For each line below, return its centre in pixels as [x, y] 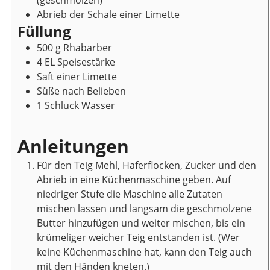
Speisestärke [86, 62]
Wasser [98, 105]
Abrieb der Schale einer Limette [108, 14]
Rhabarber [88, 47]
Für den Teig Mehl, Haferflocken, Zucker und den [146, 165]
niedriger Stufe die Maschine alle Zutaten [130, 194]
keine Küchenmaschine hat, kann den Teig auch [144, 252]
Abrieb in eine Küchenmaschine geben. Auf [134, 179]
